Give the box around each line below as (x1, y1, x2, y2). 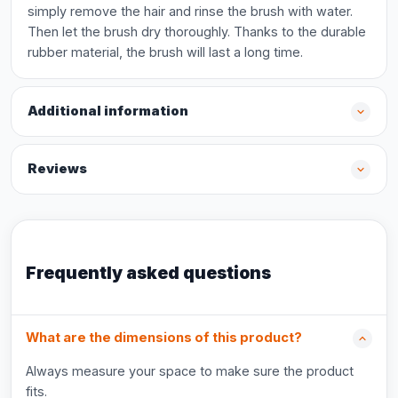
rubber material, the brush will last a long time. (28, 44, 303, 60)
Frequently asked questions (26, 262, 271, 283)
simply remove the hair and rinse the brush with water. (28, 4, 353, 19)
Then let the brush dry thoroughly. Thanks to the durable (28, 24, 366, 39)
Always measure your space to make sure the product (26, 363, 354, 378)
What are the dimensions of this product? (26, 330, 302, 346)
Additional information (28, 103, 188, 119)
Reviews (28, 161, 87, 177)
